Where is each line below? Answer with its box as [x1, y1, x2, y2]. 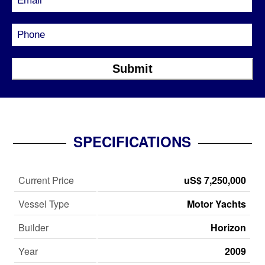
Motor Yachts [187, 197, 247, 211]
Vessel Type [18, 197, 70, 211]
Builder [18, 221, 49, 235]
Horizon [211, 221, 247, 235]
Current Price [18, 173, 75, 188]
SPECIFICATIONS [73, 131, 192, 151]
